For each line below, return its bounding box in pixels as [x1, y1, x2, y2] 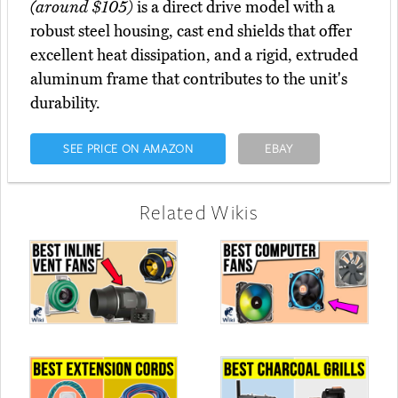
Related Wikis [139, 199, 259, 226]
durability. [30, 93, 100, 114]
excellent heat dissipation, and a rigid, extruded [30, 45, 358, 66]
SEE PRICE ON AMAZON [62, 140, 194, 157]
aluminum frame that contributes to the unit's [30, 69, 347, 90]
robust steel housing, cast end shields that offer [30, 21, 352, 42]
